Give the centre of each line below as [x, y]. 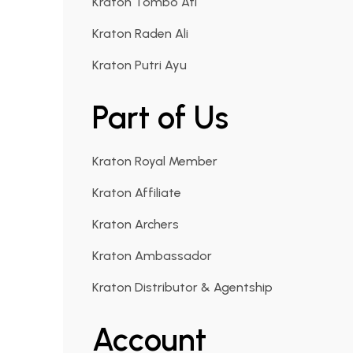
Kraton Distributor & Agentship [183, 287]
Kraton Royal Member [155, 161]
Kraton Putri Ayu [140, 65]
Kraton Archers [136, 224]
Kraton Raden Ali [141, 33]
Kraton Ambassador [152, 255]
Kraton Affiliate [137, 192]
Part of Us [161, 117]
